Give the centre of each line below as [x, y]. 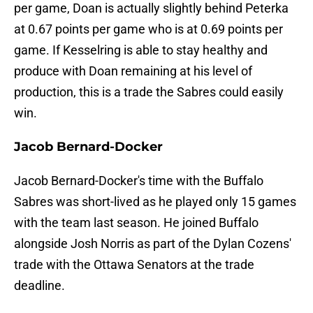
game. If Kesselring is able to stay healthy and [141, 50]
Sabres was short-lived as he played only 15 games [155, 202]
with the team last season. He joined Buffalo [136, 223]
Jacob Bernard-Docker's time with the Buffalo [139, 181]
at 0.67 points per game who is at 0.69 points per [148, 29]
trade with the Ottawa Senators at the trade [134, 265]
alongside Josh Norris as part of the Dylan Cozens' [153, 244]
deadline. [39, 286]
